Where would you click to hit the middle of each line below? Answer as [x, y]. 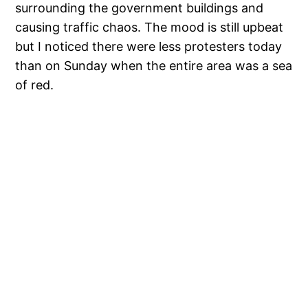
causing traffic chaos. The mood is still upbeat [150, 27]
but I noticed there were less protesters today [149, 47]
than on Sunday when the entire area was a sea [154, 66]
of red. [35, 85]
